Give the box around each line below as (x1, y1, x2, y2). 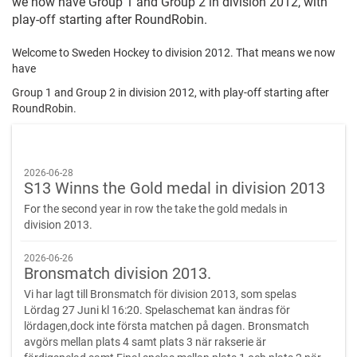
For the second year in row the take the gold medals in (24, 202, 288, 216)
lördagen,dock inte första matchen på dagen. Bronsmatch (24, 320, 309, 333)
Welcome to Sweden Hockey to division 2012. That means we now (12, 46, 335, 60)
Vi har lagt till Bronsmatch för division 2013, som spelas (24, 288, 296, 301)
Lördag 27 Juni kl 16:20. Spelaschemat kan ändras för (24, 304, 290, 317)
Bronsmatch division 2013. (24, 265, 211, 284)
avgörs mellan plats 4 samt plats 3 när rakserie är (24, 335, 266, 349)
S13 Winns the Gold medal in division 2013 (24, 179, 325, 198)
